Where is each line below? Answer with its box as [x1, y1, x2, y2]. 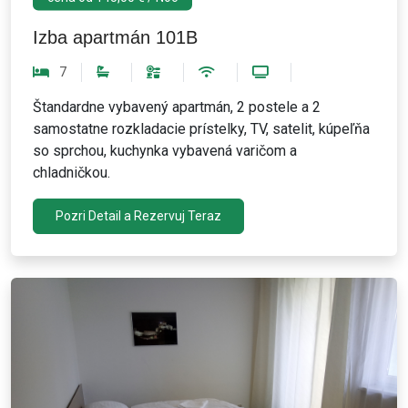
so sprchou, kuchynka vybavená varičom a [33, 142, 297, 160]
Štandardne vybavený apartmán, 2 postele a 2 [33, 98, 321, 117]
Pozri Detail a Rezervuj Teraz [56, 209, 221, 224]
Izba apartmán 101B [33, 27, 198, 48]
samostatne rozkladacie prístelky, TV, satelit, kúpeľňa [33, 120, 370, 138]
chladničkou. [33, 164, 110, 182]
